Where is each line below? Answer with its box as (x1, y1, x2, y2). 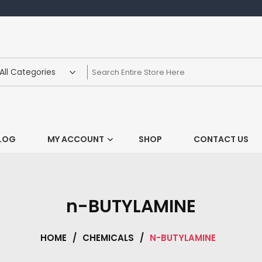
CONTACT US (193, 133, 249, 145)
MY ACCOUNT (47, 133, 104, 145)
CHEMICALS (82, 232, 134, 244)
